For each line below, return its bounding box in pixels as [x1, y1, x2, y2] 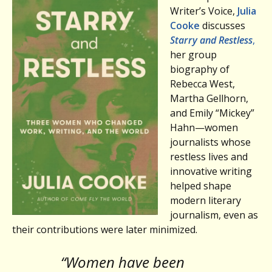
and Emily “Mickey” [170, 106, 254, 120]
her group [170, 47, 217, 61]
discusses [200, 18, 245, 32]
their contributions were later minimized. [12, 222, 197, 236]
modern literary [170, 193, 241, 207]
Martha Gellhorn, [170, 91, 248, 105]
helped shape [170, 178, 231, 192]
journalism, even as [170, 208, 258, 222]
